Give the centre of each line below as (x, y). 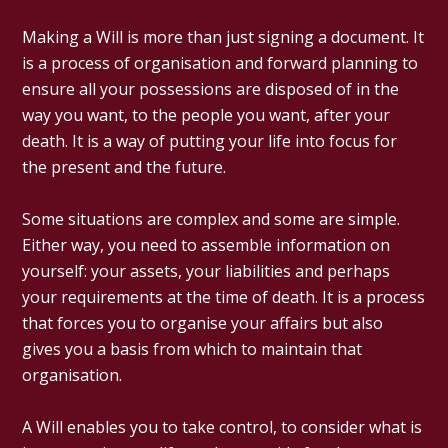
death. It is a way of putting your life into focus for (210, 140)
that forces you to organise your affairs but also (203, 322)
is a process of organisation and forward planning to (220, 62)
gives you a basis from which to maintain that (192, 348)
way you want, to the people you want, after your (206, 114)
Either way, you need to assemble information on (206, 244)
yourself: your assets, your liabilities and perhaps (206, 270)
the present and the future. (124, 166)
